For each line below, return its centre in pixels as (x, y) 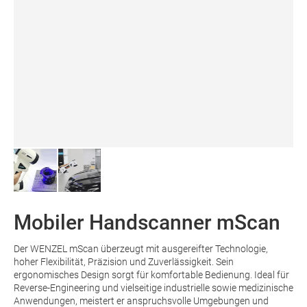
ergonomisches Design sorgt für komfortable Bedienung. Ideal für (151, 274)
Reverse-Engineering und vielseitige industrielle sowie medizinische (153, 287)
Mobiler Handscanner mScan (147, 222)
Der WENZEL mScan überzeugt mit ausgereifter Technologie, (141, 248)
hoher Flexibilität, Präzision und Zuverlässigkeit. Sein (124, 261)
